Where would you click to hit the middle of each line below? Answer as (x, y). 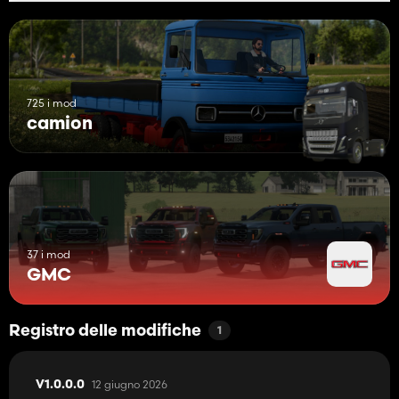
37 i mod (49, 254)
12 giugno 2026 (130, 384)
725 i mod (52, 102)
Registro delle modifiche (105, 331)
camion (60, 124)
